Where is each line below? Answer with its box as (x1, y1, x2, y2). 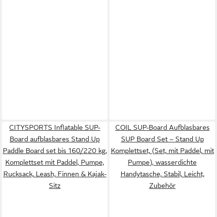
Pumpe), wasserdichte (128, 158, 197, 166)
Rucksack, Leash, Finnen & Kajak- (3, 170, 107, 178)
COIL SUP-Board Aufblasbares (115, 123, 210, 131)
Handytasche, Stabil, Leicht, (120, 170, 204, 178)
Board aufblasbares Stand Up (10, 135, 100, 143)
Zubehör (149, 181, 176, 189)
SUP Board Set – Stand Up (121, 135, 204, 143)
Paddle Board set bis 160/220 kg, (2, 146, 107, 155)
